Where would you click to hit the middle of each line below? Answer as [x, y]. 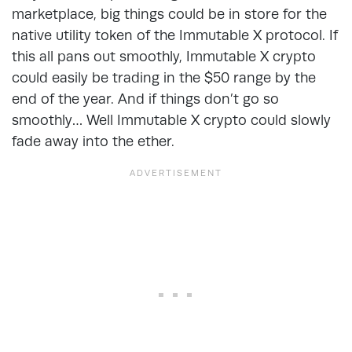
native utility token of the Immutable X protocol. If [175, 35]
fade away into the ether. [93, 141]
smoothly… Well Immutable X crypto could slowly [171, 119]
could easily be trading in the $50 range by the [164, 77]
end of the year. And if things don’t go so [145, 98]
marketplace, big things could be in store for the [169, 13]
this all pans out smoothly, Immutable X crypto [164, 56]
